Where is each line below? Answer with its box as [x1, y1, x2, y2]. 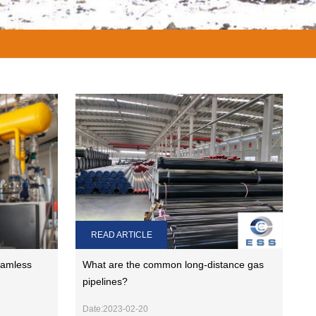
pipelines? [83, 276, 128, 288]
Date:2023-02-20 [83, 304, 149, 315]
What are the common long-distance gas [83, 259, 265, 271]
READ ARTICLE [90, 230, 152, 241]
